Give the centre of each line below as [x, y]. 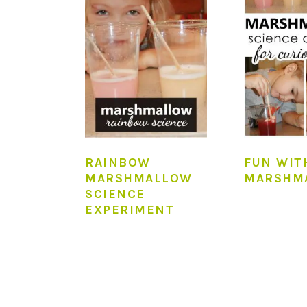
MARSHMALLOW [139, 178]
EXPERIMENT [130, 209]
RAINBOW [118, 162]
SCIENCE [115, 194]
